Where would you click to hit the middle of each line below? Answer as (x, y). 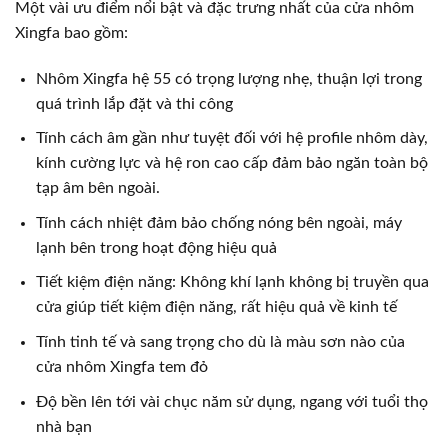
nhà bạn (63, 426)
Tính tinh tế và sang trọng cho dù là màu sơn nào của (220, 341)
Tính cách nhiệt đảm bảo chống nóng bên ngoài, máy (218, 222)
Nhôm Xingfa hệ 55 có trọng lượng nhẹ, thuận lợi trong (228, 78)
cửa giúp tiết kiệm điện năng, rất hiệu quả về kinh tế (216, 307)
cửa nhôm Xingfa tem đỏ (121, 366)
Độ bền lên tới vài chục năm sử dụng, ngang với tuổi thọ (231, 401)
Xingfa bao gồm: (71, 32)
